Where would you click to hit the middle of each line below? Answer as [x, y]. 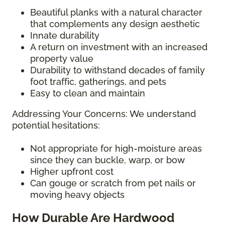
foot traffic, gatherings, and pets [98, 82]
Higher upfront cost [72, 172]
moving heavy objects [77, 195]
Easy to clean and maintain [88, 93]
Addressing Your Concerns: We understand [104, 114]
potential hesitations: [56, 126]
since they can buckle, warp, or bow [107, 160]
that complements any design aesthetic [116, 24]
